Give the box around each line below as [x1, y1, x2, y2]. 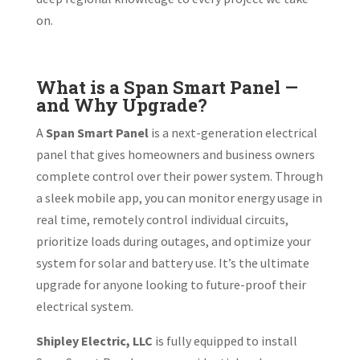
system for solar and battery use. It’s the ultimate [35, 254, 309, 271]
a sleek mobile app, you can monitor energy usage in [35, 189, 322, 206]
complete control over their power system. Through [35, 167, 323, 184]
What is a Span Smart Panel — [35, 75, 298, 99]
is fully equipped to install [152, 332, 297, 349]
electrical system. [35, 297, 133, 314]
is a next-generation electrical [148, 124, 317, 141]
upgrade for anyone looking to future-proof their [35, 276, 306, 292]
